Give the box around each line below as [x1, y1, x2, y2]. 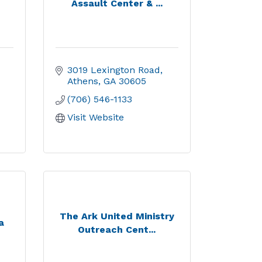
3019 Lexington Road [67, 64, 160, 75]
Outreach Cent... [78, 223, 156, 235]
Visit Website [67, 112, 124, 123]
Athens [67, 75, 98, 87]
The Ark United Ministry [59, 210, 174, 222]
